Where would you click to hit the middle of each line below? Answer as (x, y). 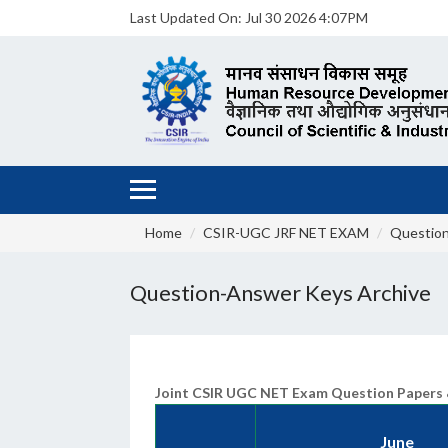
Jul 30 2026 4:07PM (306, 17)
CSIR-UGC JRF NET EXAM (286, 232)
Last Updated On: (186, 17)
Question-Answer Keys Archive (280, 292)
